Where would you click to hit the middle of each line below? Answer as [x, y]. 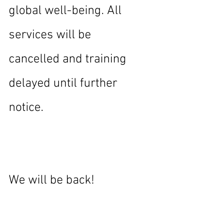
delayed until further [64, 84]
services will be [51, 35]
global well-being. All [67, 11]
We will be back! [52, 180]
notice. [26, 108]
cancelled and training [69, 59]
